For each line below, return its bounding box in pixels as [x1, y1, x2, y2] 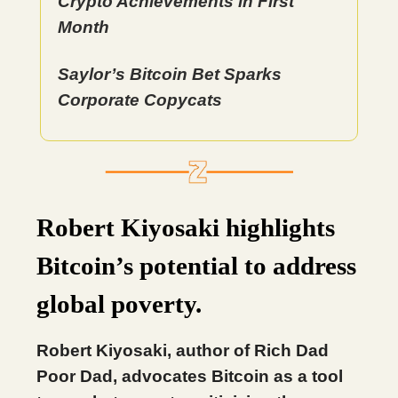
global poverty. [36, 290, 202, 318]
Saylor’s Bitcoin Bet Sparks [58, 65, 282, 84]
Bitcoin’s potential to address [36, 251, 356, 280]
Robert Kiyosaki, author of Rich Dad [36, 341, 329, 360]
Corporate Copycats [58, 91, 222, 109]
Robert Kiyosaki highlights [36, 213, 335, 242]
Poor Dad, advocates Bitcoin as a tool [36, 367, 343, 386]
